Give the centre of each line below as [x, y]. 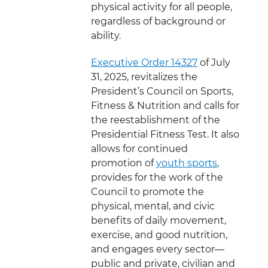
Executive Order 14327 [144, 62]
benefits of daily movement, [159, 220]
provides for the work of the [157, 177]
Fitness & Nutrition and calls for [165, 105]
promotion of [124, 163]
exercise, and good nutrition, [159, 234]
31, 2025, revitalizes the [144, 77]
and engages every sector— [158, 249]
